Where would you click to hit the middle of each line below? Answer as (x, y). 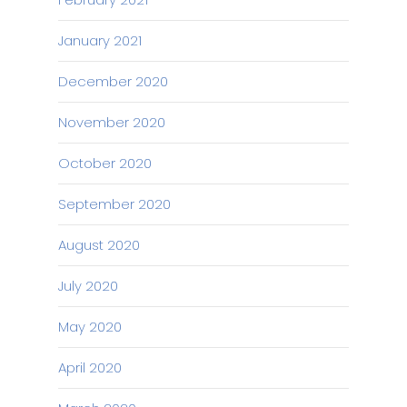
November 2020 (112, 122)
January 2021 (100, 40)
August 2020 (99, 245)
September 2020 (114, 204)
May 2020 (90, 327)
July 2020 (88, 286)
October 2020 (105, 163)
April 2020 (90, 367)
